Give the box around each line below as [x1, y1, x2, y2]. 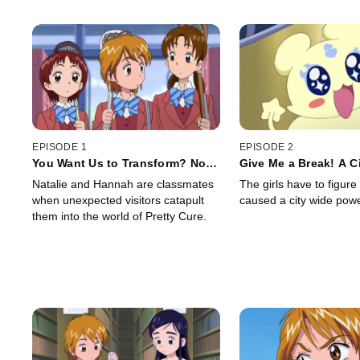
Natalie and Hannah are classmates [32, 178, 214, 191]
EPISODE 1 [32, 141, 88, 153]
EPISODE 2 [239, 141, 294, 153]
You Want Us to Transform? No [32, 157, 206, 170]
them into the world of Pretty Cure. [32, 210, 207, 223]
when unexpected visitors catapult [32, 194, 204, 207]
